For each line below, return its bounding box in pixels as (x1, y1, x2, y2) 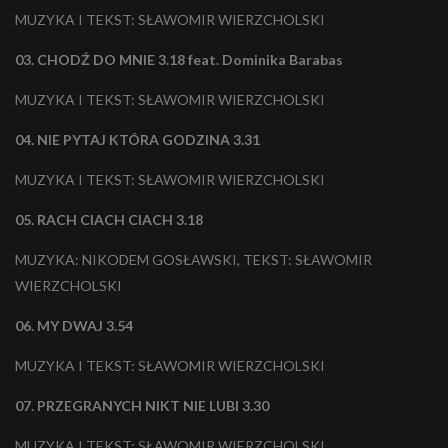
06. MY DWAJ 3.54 (15, 317, 136, 335)
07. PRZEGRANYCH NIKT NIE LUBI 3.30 (15, 397, 275, 415)
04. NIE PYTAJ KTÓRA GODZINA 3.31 (15, 131, 260, 149)
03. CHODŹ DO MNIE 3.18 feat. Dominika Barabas (15, 51, 346, 69)
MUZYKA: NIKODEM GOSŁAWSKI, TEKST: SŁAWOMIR (15, 251, 372, 269)
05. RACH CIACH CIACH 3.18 (15, 211, 206, 229)
